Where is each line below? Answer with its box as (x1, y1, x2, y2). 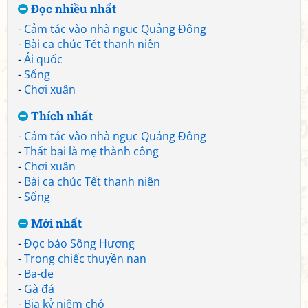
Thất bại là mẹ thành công (24, 144, 159, 159)
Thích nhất (28, 108, 93, 124)
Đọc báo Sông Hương (24, 236, 135, 251)
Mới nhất (28, 215, 82, 231)
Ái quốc (24, 52, 63, 67)
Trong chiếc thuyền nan (24, 251, 146, 266)
